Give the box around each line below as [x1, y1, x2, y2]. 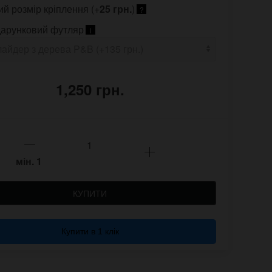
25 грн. [100, 2, 132, 16]
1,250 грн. [55, 79, 124, 100]
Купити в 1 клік [61, 226, 119, 237]
